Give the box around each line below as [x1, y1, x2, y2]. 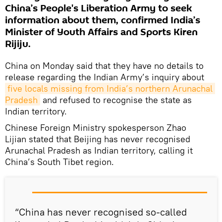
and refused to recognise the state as [40, 94, 192, 106]
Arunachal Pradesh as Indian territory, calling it [5, 145, 193, 157]
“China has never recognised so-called [15, 206, 187, 219]
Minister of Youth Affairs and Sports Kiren [5, 25, 198, 40]
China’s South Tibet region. [5, 156, 114, 168]
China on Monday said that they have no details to [5, 60, 204, 72]
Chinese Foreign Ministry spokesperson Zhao [5, 122, 186, 134]
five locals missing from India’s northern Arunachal [7, 83, 213, 95]
